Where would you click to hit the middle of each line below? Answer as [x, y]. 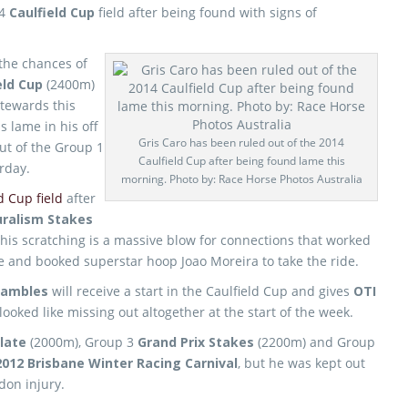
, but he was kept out [301, 363]
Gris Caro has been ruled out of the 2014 [241, 143]
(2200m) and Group [315, 342]
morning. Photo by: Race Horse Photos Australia [241, 179]
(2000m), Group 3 [82, 342]
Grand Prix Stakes [196, 342]
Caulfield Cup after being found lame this [241, 161]
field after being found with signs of [206, 12]
